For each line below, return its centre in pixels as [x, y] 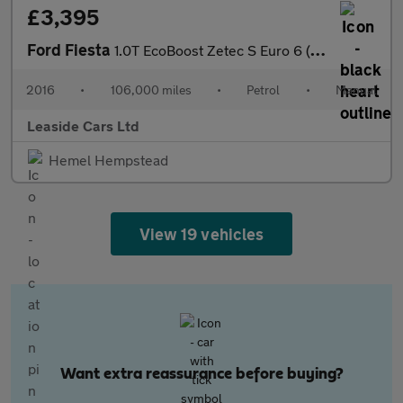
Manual [356, 90]
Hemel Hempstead [108, 160]
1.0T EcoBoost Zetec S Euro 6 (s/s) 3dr [212, 50]
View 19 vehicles [201, 234]
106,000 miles [151, 90]
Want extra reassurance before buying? [201, 374]
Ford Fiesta [71, 49]
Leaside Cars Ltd [83, 125]
